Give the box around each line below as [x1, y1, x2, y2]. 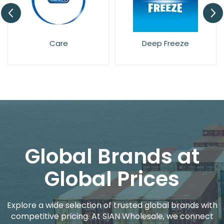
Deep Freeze [137, 37, 185, 48]
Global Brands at [24, 141, 199, 170]
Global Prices [44, 164, 179, 193]
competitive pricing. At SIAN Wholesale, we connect [10, 210, 213, 222]
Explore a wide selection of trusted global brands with [6, 199, 217, 211]
